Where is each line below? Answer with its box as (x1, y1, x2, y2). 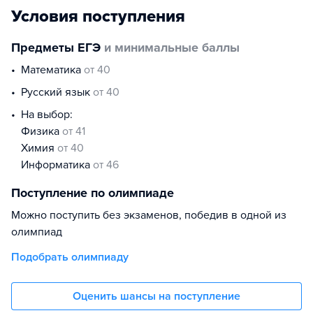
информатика (29, 158, 93, 172)
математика (30, 63, 84, 77)
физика (30, 124, 62, 138)
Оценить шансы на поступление (73, 289, 240, 303)
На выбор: (21, 108, 73, 122)
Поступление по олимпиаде (11, 185, 174, 201)
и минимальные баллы (101, 40, 240, 55)
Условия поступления (11, 6, 185, 27)
